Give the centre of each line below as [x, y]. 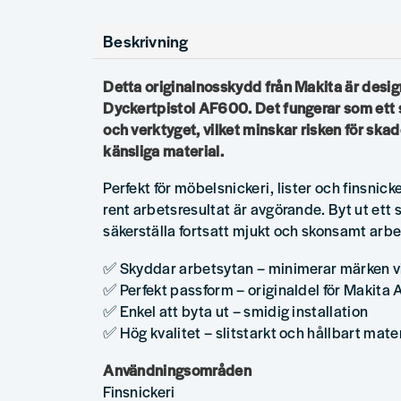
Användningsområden [177, 369]
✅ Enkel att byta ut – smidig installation [236, 311]
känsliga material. [163, 150]
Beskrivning [146, 40]
